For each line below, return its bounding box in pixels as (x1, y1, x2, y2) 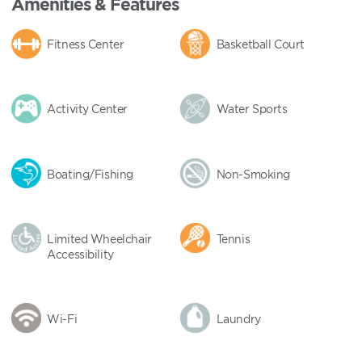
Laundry (216, 312, 261, 325)
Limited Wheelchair (47, 232, 152, 245)
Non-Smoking (216, 167, 291, 180)
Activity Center (47, 103, 128, 116)
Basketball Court (216, 38, 305, 51)
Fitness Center (47, 38, 124, 51)
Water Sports (216, 103, 288, 116)
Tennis (216, 232, 250, 245)
